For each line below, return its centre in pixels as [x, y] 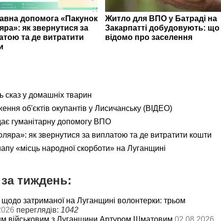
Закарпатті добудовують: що [162, 28]
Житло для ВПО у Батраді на [161, 18]
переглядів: [38, 210]
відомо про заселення [149, 37]
